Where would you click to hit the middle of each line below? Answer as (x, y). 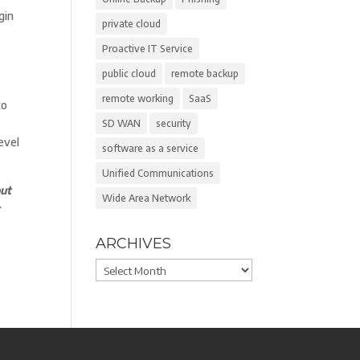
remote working (138, 98)
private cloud (132, 24)
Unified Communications (158, 173)
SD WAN (122, 123)
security (174, 123)
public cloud (129, 74)
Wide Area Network (147, 198)
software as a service (151, 148)
